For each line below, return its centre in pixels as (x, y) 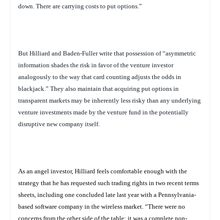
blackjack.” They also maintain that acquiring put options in (98, 88)
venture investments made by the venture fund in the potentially (103, 112)
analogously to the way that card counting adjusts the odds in (100, 77)
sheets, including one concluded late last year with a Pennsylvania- (107, 194)
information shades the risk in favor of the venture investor (96, 65)
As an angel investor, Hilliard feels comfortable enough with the (103, 171)
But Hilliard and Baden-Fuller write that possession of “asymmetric (107, 53)
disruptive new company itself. (59, 124)
